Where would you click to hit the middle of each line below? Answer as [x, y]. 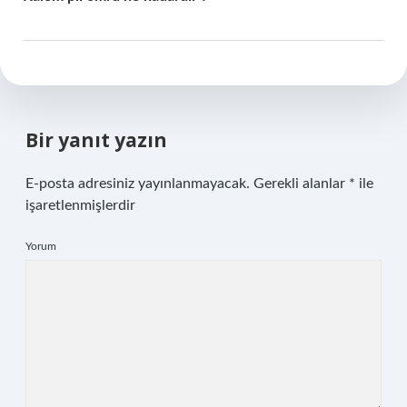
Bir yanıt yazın [96, 140]
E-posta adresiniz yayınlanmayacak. [138, 184]
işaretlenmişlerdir [80, 205]
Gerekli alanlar [301, 184]
